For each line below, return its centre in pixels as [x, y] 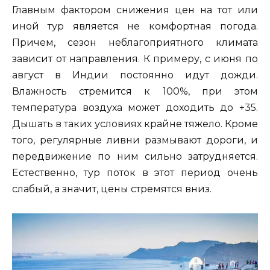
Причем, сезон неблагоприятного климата [135, 43]
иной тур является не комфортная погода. [135, 27]
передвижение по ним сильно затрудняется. [135, 157]
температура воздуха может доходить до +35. [135, 108]
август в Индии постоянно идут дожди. [135, 75]
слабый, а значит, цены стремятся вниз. [112, 189]
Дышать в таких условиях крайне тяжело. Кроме [135, 124]
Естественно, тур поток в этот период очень [135, 173]
